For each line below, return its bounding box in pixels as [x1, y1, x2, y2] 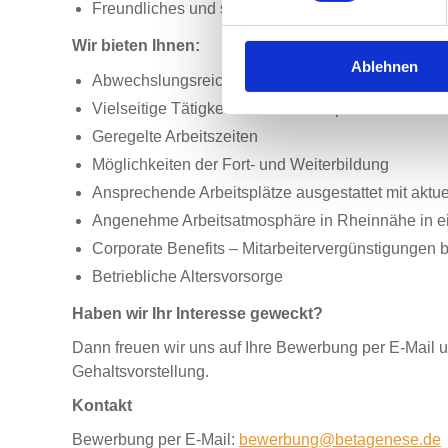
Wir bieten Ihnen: [72, 37, 200, 54]
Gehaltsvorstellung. [72, 363, 209, 380]
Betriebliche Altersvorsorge [92, 268, 283, 285]
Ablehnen [351, 57, 418, 75]
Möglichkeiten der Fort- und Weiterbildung [92, 156, 389, 173]
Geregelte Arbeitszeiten [92, 128, 258, 145]
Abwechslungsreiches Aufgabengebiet [92, 72, 365, 89]
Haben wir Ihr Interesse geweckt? [72, 305, 323, 322]
